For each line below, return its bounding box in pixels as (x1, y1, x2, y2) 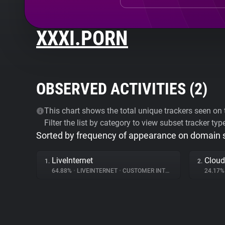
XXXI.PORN (36, 27, 128, 50)
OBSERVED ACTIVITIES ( (36, 79, 194, 98)
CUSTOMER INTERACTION (121, 167, 165, 174)
